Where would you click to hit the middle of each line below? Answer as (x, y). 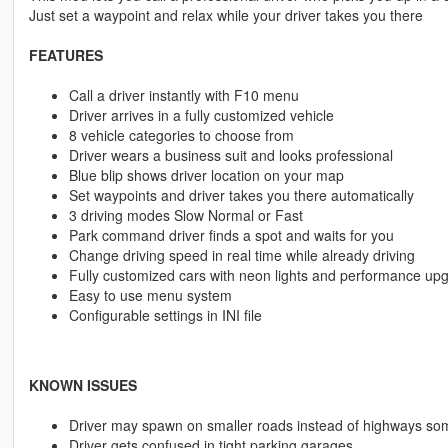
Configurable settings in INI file (165, 315)
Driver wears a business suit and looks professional (230, 155)
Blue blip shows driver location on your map (206, 175)
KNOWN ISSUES (82, 385)
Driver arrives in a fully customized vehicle (201, 115)
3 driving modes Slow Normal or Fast (185, 215)
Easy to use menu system (150, 295)
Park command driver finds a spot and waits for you (231, 235)
